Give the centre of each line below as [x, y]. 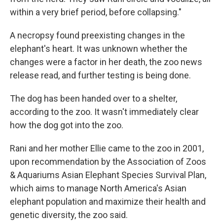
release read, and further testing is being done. [100, 75]
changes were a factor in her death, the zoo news [106, 62]
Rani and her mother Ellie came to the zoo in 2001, [107, 148]
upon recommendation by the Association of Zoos [108, 162]
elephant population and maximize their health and [108, 202]
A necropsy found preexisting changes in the [97, 36]
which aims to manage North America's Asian [98, 188]
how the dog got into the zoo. [67, 125]
